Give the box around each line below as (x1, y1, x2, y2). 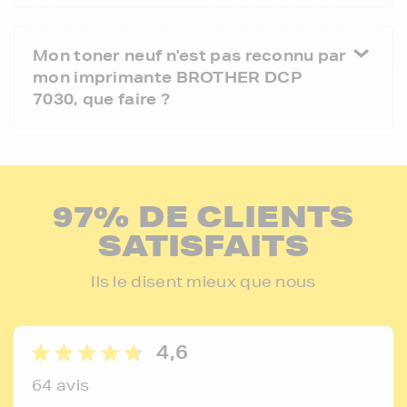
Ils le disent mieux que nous (91, 271, 316, 291)
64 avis (32, 374, 90, 394)
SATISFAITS (97, 225, 309, 263)
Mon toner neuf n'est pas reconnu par (33, 45, 347, 65)
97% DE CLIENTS (53, 196, 354, 234)
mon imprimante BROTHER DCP (33, 66, 302, 86)
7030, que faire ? (33, 88, 171, 108)
